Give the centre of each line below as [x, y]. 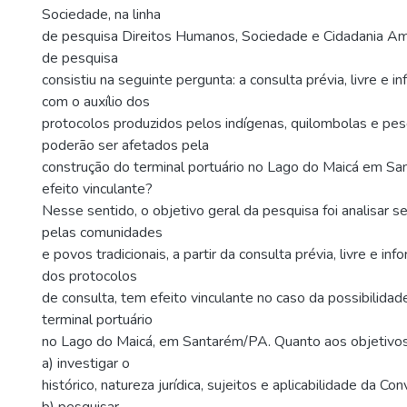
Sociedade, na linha [101, 15]
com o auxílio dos [96, 102]
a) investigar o [86, 363]
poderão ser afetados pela [125, 145]
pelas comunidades [102, 233]
